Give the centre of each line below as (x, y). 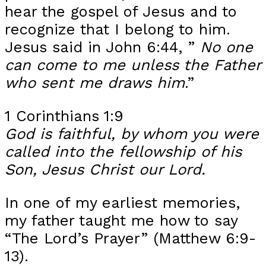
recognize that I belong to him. (118, 29)
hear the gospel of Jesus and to (121, 12)
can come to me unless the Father (133, 65)
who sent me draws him (95, 83)
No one (227, 47)
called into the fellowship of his (123, 151)
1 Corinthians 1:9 (64, 115)
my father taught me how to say (121, 220)
